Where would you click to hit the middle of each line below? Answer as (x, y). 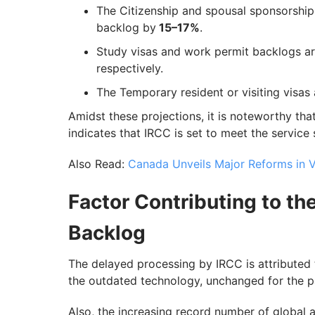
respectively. (130, 69)
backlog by (126, 28)
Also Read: (98, 164)
